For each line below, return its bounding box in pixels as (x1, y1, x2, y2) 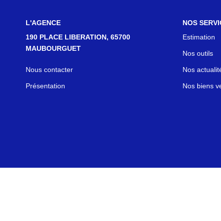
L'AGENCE (26, 18, 61, 27)
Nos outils (182, 49, 213, 57)
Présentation (26, 82, 65, 90)
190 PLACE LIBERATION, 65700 (26, 33, 130, 41)
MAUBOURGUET (26, 44, 81, 52)
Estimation (182, 33, 215, 41)
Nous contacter (26, 66, 73, 74)
